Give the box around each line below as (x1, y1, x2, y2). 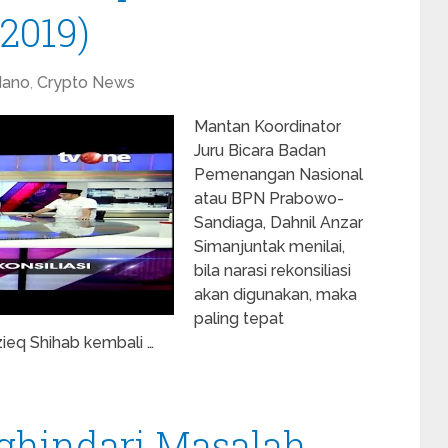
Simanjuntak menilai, (194, 237, 345, 256)
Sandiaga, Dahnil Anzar (194, 213, 363, 232)
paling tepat (194, 309, 284, 328)
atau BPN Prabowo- (194, 189, 344, 208)
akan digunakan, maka (194, 285, 357, 304)
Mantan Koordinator (194, 117, 341, 136)
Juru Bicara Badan (194, 141, 326, 160)
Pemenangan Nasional (194, 165, 363, 184)
